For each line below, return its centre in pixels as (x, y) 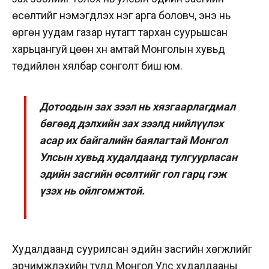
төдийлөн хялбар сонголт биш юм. (97, 66)
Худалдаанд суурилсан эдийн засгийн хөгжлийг (132, 249)
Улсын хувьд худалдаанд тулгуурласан (139, 157)
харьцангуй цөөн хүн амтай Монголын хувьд (119, 49)
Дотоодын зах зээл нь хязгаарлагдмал (138, 107)
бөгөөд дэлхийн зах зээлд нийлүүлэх (132, 124)
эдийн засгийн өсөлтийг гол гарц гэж (133, 174)
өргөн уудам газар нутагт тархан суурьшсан (120, 32)
